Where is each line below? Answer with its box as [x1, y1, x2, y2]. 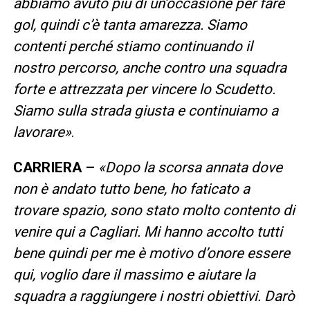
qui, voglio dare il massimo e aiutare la [12, 266, 255, 283]
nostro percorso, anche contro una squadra [12, 59, 286, 76]
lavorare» [12, 123, 71, 140]
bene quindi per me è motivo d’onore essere [12, 244, 290, 262]
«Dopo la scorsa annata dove [98, 158, 282, 176]
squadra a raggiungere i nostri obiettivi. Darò [12, 287, 295, 304]
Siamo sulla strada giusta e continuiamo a [12, 102, 278, 119]
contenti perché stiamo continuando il [12, 37, 253, 55]
